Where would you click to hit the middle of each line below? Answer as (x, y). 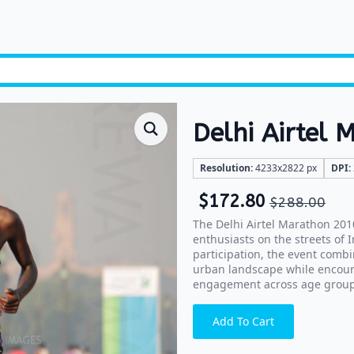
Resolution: (226, 168)
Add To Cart (243, 321)
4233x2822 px (285, 168)
